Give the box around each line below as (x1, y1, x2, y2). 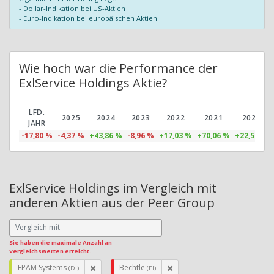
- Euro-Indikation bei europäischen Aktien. (19, 13, 159, 23)
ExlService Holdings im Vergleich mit (9, 179, 217, 196)
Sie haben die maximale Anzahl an (9, 238, 112, 246)
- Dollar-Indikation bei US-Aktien (19, 3, 125, 13)
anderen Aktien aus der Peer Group (9, 194, 215, 211)
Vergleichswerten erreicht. (9, 246, 91, 255)
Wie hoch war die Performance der (19, 59, 218, 76)
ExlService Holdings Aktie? (19, 74, 167, 91)
